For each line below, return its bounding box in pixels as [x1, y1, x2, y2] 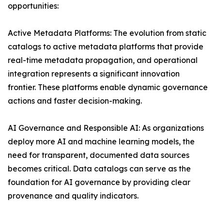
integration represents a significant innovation [8, 69, 180, 79]
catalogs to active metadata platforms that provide [8, 42, 203, 52]
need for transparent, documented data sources [8, 150, 189, 160]
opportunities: [8, 1, 59, 11]
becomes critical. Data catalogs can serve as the [8, 164, 191, 174]
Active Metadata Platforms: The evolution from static [8, 28, 206, 38]
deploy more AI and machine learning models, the [8, 137, 195, 147]
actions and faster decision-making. [8, 96, 142, 106]
